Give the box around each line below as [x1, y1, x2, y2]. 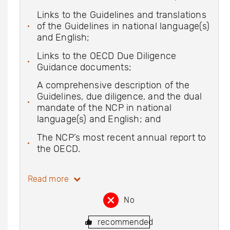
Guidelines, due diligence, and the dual [36, 91, 202, 102]
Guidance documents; [36, 61, 131, 73]
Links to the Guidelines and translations [36, 9, 206, 21]
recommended [98, 217, 154, 227]
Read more [27, 174, 71, 184]
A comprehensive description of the [36, 80, 190, 91]
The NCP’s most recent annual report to [36, 131, 206, 143]
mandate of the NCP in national [36, 102, 171, 113]
